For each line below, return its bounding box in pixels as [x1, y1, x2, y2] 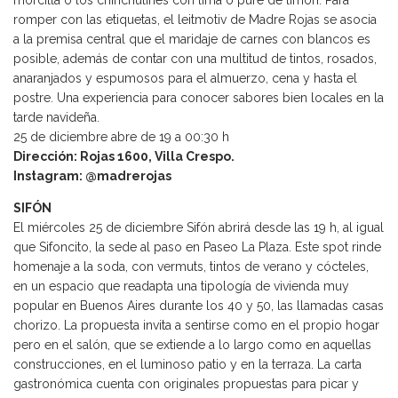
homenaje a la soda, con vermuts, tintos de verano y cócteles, [13, 259, 369, 275]
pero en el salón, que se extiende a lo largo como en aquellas [13, 338, 371, 353]
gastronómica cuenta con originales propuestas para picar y [13, 377, 359, 392]
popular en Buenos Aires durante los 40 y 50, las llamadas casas [13, 298, 384, 314]
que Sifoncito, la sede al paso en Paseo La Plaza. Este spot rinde [13, 240, 381, 255]
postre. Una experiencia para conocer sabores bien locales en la [13, 91, 384, 106]
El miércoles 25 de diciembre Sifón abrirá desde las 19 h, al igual [13, 220, 384, 235]
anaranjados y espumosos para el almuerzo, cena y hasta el [13, 71, 357, 86]
